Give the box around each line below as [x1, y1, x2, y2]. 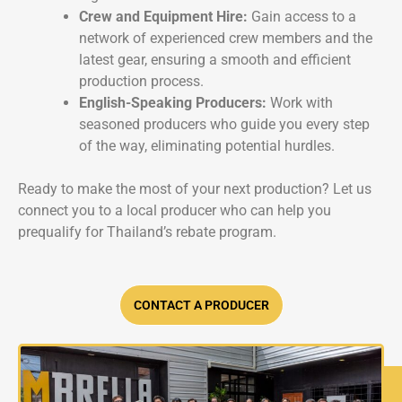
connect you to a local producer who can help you [18, 202, 331, 220]
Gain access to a [248, 8, 356, 26]
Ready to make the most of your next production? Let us [18, 180, 371, 198]
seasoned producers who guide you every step [79, 116, 370, 134]
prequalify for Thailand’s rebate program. [18, 223, 276, 241]
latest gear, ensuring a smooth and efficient [79, 51, 351, 69]
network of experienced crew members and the [79, 30, 372, 48]
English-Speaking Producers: [79, 94, 267, 112]
